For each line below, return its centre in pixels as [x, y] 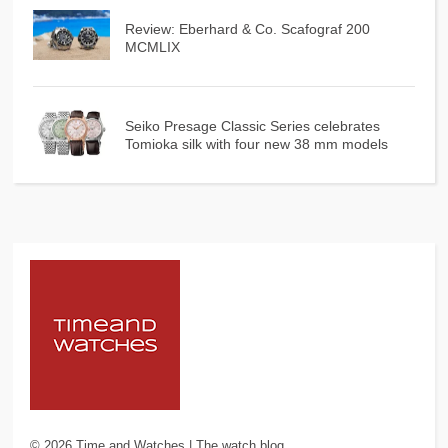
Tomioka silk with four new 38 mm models [256, 144]
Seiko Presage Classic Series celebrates [252, 126]
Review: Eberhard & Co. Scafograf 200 [247, 29]
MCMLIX [152, 47]
